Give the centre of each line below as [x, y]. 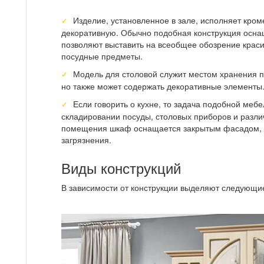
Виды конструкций [121, 168]
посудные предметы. [102, 56]
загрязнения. [86, 140]
